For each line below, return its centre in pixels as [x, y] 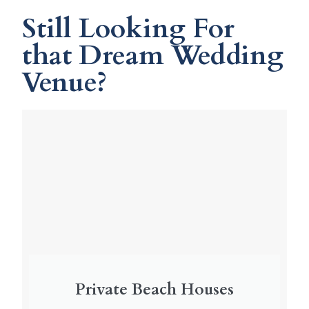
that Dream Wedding [153, 56]
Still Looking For [129, 29]
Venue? [65, 83]
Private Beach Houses [154, 290]
